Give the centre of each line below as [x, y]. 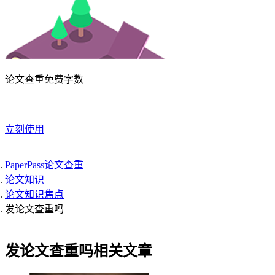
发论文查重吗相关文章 [79, 251]
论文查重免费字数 [44, 79]
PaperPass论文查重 [44, 165]
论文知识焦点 [34, 194]
